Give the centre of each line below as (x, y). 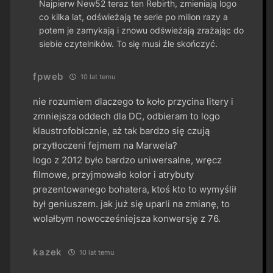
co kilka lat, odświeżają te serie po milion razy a (134, 16)
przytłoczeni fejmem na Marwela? (105, 145)
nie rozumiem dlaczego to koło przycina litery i (133, 101)
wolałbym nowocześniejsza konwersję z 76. (127, 218)
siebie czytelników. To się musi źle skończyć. (129, 43)
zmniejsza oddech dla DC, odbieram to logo (127, 116)
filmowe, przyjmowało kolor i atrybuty (114, 174)
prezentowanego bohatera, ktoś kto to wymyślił (135, 189)
